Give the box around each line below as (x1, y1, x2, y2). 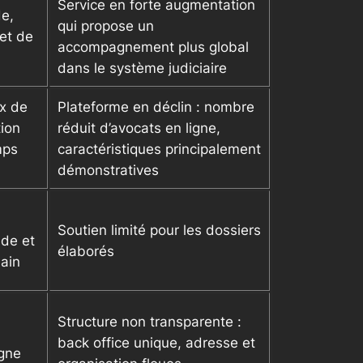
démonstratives (58, 162, 159, 179)
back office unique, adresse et (58, 335, 255, 352)
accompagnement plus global (58, 39, 249, 56)
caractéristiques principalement (58, 141, 261, 158)
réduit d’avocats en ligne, (58, 120, 220, 137)
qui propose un (58, 18, 154, 35)
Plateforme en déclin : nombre (58, 99, 254, 116)
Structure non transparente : (58, 314, 241, 331)
